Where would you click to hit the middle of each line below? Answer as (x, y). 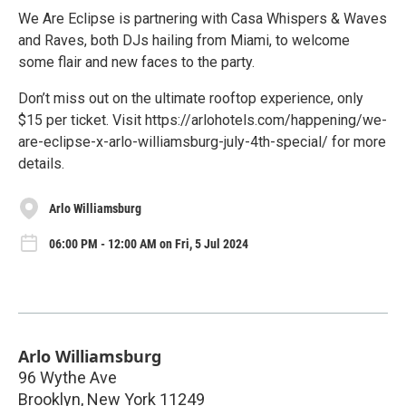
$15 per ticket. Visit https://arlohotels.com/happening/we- (203, 121)
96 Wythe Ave (68, 377)
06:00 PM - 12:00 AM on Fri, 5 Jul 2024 (149, 244)
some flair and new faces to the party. (136, 63)
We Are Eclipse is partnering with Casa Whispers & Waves (203, 19)
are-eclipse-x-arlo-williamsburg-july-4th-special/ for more (202, 142)
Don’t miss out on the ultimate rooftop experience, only (191, 99)
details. (41, 164)
